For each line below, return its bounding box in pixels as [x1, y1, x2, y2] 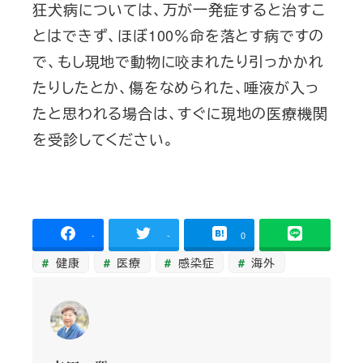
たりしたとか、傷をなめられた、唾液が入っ [32, 76, 319, 98]
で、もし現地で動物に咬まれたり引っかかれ [32, 50, 324, 72]
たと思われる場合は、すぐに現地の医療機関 [32, 102, 328, 124]
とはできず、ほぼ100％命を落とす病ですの [32, 24, 325, 46]
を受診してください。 [32, 128, 174, 150]
